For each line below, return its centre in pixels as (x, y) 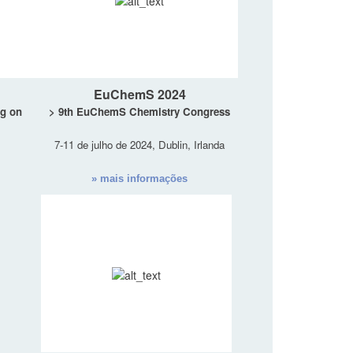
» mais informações (139, 179)
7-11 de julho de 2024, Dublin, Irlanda (139, 145)
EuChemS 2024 (139, 95)
